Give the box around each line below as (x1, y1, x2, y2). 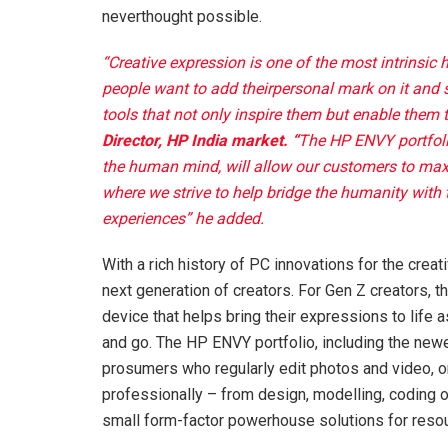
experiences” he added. (102, 209, 264, 229)
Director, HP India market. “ (102, 131, 298, 151)
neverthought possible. (102, 7, 262, 27)
